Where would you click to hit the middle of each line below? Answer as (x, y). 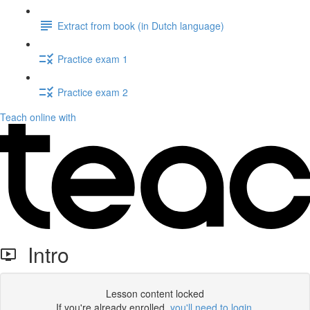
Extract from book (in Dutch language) (141, 25)
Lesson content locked (155, 293)
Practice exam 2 (93, 92)
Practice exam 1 (93, 58)
